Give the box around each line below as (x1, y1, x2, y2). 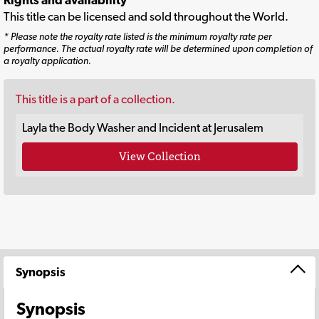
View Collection (118, 149, 201, 164)
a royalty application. (4, 55, 91, 67)
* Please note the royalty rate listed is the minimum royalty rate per (4, 31, 271, 43)
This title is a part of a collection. (16, 92, 175, 107)
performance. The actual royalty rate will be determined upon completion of (4, 43, 313, 55)
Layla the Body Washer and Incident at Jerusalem (21, 120, 263, 135)
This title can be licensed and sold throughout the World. (4, 9, 288, 23)
